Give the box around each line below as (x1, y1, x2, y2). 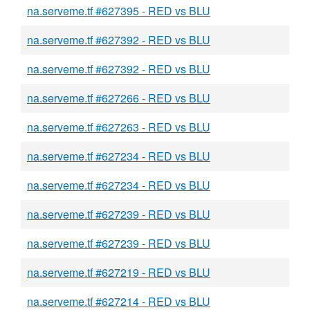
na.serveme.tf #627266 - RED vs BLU (27, 90, 210, 106)
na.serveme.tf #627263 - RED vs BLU (27, 119, 210, 135)
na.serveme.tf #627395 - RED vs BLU (27, 3, 210, 19)
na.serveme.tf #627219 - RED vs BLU (27, 264, 210, 280)
